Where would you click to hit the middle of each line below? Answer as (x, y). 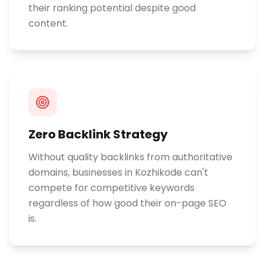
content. (48, 23)
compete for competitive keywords (112, 188)
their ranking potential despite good (112, 8)
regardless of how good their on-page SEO (127, 203)
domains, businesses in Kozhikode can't (118, 172)
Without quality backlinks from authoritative (130, 157)
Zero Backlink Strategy (98, 134)
